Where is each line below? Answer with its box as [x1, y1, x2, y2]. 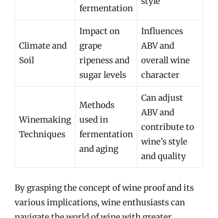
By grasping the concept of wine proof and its [15, 182, 194, 193]
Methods [79, 100, 114, 110]
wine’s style [141, 136, 187, 147]
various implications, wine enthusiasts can [15, 197, 185, 208]
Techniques [19, 129, 65, 140]
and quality [141, 151, 186, 162]
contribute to [141, 122, 194, 132]
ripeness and [79, 55, 129, 66]
